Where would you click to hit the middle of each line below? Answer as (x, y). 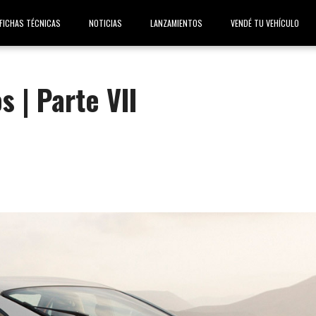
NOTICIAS (105, 23)
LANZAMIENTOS (176, 23)
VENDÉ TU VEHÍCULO (265, 23)
